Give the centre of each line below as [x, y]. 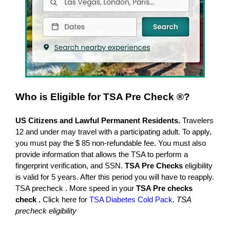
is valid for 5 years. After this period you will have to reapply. [115, 177]
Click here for [66, 199]
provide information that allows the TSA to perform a [102, 154]
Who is [33, 97]
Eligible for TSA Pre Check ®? [120, 97]
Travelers [197, 120]
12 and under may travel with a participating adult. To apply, [113, 131]
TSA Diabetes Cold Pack [131, 199]
